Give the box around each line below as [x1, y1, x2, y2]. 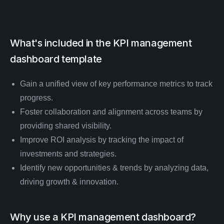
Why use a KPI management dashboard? [10, 210, 196, 223]
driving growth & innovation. [20, 177, 118, 186]
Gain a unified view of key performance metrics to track [20, 79, 212, 88]
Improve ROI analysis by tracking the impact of [20, 135, 183, 144]
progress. [20, 93, 53, 102]
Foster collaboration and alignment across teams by [20, 107, 202, 116]
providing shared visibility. [20, 121, 111, 130]
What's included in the [10, 36, 113, 49]
